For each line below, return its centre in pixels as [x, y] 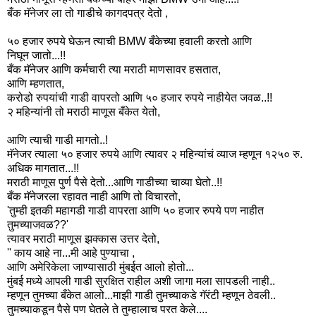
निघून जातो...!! [36, 55]
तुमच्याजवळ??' [38, 224]
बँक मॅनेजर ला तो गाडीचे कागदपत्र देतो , [87, 13]
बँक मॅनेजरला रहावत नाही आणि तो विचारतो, [94, 196]
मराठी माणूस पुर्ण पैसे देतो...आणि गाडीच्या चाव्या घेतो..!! [115, 182]
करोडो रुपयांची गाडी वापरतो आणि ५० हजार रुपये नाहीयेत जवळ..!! [140, 97]
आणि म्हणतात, [36, 83]
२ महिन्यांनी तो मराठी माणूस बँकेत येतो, [84, 111]
